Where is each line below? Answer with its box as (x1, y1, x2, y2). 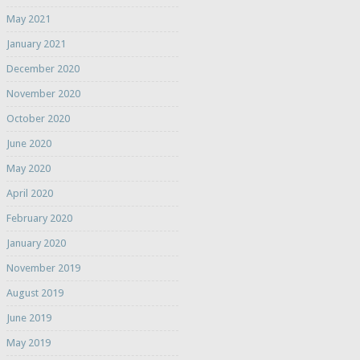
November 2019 (6, 262, 80, 275)
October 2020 (6, 112, 70, 125)
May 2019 (6, 337, 51, 350)
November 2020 (6, 88, 80, 100)
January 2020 (6, 237, 66, 250)
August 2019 (6, 287, 63, 300)
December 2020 (6, 63, 80, 76)
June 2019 (6, 312, 51, 325)
